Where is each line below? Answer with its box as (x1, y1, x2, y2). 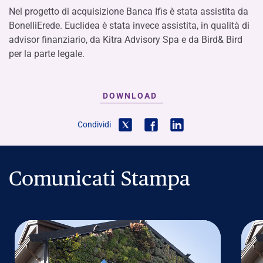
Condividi (77, 120, 111, 130)
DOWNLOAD (103, 91, 157, 101)
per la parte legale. (9, 48, 85, 59)
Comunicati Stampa (9, 166, 190, 191)
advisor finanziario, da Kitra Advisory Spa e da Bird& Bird (9, 34, 242, 45)
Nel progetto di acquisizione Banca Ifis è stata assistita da (9, 6, 248, 17)
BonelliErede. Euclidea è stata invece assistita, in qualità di (9, 20, 249, 31)
